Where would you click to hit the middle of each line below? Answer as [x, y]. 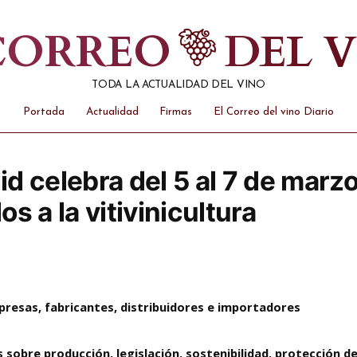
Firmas [176, 112]
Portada [43, 112]
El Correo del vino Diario [274, 112]
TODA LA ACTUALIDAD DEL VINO [178, 85]
